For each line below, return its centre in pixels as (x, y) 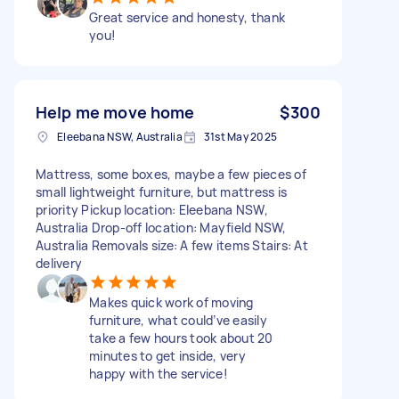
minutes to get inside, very (167, 355)
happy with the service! (159, 373)
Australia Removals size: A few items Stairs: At (172, 245)
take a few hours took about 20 (181, 338)
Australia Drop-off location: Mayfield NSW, (161, 227)
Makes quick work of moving (171, 302)
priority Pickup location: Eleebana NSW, (152, 209)
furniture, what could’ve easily (178, 320)
